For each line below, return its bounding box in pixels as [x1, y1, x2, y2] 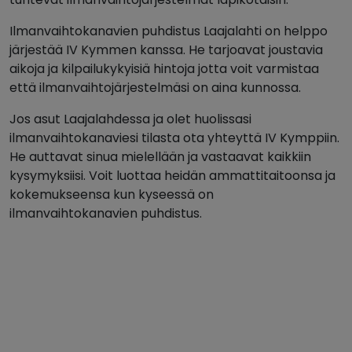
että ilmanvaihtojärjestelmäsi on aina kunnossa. [9, 79, 301, 97]
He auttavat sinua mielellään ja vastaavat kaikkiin [9, 148, 311, 167]
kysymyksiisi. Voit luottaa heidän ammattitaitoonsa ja [9, 167, 335, 185]
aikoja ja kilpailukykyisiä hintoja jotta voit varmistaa [9, 60, 319, 79]
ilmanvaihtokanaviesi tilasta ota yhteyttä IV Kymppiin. [9, 129, 339, 148]
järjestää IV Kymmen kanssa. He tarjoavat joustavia [9, 41, 323, 60]
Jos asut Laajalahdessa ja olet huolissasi [9, 110, 251, 129]
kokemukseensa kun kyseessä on [9, 185, 214, 204]
